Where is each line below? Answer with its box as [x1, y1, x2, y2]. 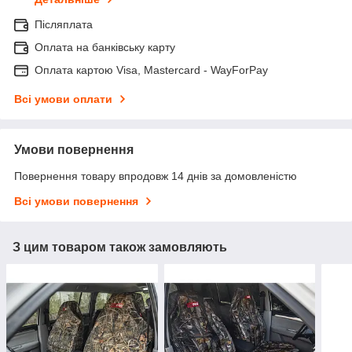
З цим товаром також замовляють [13, 240, 227, 255]
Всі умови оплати [14, 93, 112, 106]
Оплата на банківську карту [35, 41, 175, 54]
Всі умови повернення [14, 195, 138, 208]
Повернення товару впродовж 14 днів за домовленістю [14, 170, 297, 183]
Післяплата [35, 18, 93, 31]
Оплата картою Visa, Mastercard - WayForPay [35, 64, 268, 77]
